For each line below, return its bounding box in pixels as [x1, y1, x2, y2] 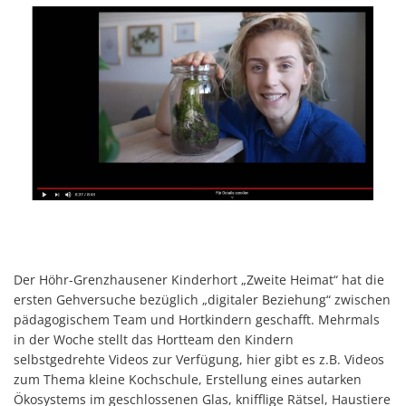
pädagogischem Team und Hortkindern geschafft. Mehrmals [14, 310, 380, 328]
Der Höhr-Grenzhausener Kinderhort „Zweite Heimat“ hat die [14, 270, 384, 288]
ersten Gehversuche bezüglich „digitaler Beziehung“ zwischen [14, 290, 391, 308]
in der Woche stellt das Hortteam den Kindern [14, 330, 294, 348]
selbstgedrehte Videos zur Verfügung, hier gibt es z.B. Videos [14, 350, 384, 368]
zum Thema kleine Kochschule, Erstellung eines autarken [14, 370, 362, 388]
